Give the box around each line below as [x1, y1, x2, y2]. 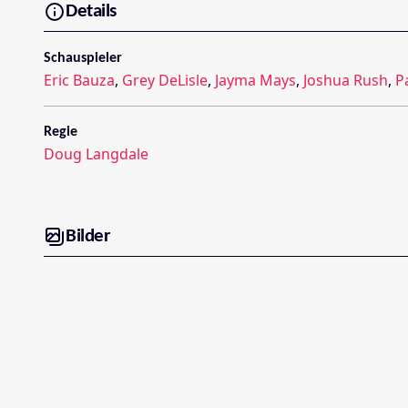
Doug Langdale [44, 144, 148, 165]
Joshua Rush [303, 70, 388, 91]
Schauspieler [44, 51, 122, 66]
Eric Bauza [44, 70, 115, 91]
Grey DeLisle [122, 70, 208, 91]
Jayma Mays [215, 70, 296, 91]
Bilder [66, 226, 109, 246]
